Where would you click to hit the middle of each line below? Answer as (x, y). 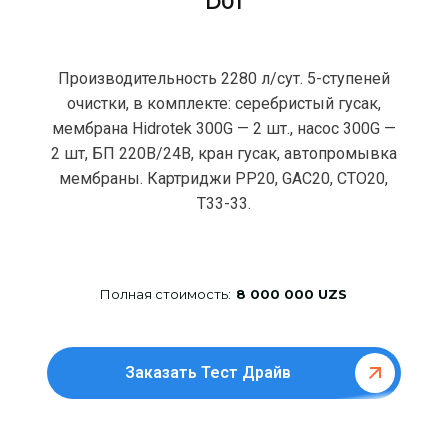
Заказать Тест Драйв (208, 372)
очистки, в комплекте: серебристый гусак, (223, 103)
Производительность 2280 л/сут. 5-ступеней (223, 78)
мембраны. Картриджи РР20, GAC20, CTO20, (224, 178)
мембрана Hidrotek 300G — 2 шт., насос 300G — (223, 128)
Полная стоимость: (166, 293)
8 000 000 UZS (292, 293)
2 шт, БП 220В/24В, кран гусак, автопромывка (223, 153)
